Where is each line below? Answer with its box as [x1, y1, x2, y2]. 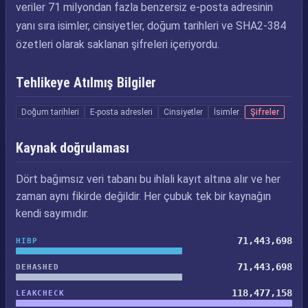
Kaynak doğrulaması [16, 140, 130, 156]
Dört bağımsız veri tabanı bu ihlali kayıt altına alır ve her [16, 173, 280, 186]
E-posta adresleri [90, 107, 153, 117]
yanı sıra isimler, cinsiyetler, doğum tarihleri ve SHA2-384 [16, 19, 286, 32]
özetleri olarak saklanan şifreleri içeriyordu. [16, 38, 219, 51]
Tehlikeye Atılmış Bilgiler [16, 74, 157, 91]
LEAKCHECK [16, 288, 65, 298]
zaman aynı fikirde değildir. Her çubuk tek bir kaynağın [16, 190, 271, 203]
